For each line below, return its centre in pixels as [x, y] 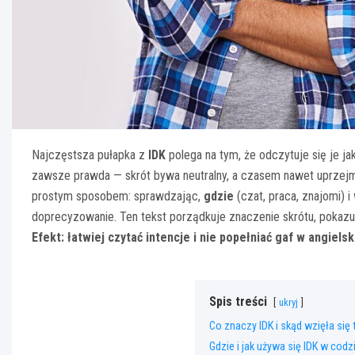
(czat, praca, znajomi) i [294, 196]
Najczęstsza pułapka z [90, 155]
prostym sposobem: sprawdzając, [118, 196]
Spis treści [238, 301]
